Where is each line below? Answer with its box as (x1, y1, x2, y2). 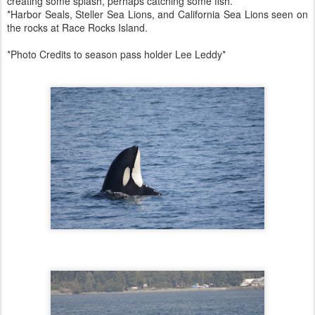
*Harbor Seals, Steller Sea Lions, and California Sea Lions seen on (7, 7, 308, 21)
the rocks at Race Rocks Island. (7, 20, 148, 34)
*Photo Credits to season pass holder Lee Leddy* (7, 47, 226, 61)
